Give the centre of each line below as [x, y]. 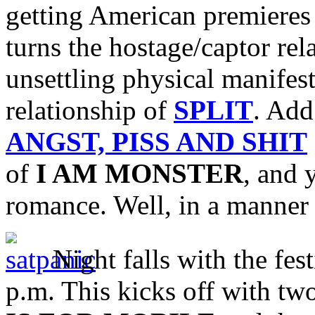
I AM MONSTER [140, 173]
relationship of [90, 110]
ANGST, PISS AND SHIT [156, 141]
